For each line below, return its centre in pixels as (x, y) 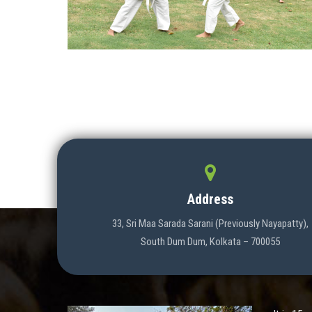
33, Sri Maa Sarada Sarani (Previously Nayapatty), (210, 224)
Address (210, 200)
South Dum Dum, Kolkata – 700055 (210, 242)
